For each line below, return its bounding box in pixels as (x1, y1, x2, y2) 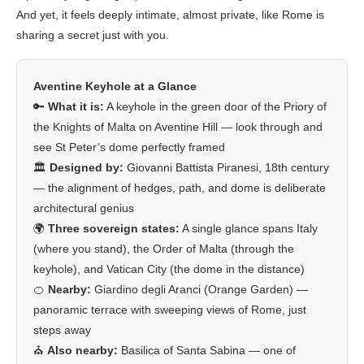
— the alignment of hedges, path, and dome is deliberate (33, 181, 326, 195)
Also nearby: (47, 344, 118, 357)
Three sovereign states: (48, 222, 180, 236)
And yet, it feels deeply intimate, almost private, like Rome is (16, 8, 324, 22)
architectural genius (33, 201, 134, 215)
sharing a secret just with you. (16, 28, 169, 42)
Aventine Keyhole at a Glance (33, 80, 197, 93)
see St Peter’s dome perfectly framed (33, 141, 225, 154)
